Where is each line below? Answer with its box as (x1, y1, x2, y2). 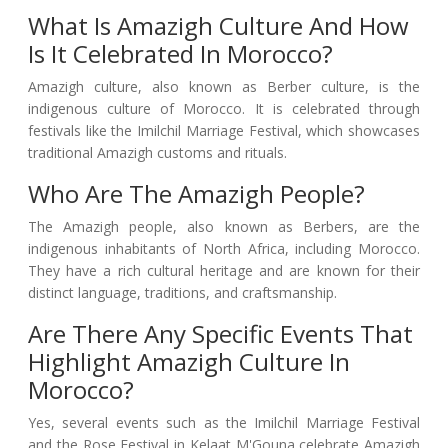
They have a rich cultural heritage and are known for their (28, 261, 420, 281)
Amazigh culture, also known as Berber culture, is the (28, 77, 420, 97)
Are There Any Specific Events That (28, 317, 413, 351)
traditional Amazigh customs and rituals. (28, 143, 287, 163)
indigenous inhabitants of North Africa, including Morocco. (28, 239, 420, 259)
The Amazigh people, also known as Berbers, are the (28, 217, 420, 237)
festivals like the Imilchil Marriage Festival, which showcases (28, 121, 420, 141)
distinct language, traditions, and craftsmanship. (28, 283, 337, 303)
